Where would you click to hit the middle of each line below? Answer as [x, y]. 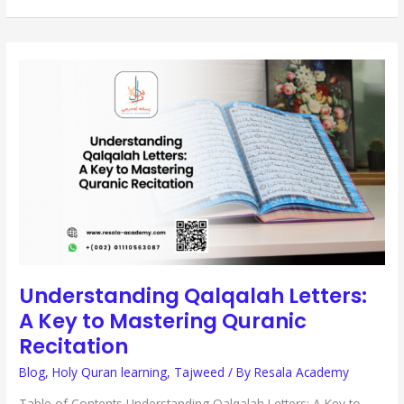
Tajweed [200, 372]
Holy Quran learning [110, 372]
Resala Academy [302, 372]
